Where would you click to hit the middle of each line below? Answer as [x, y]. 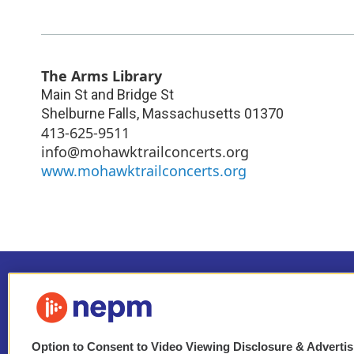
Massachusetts [192, 113]
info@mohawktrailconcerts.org [145, 151]
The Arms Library [102, 75]
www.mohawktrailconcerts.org [144, 170]
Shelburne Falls [89, 113]
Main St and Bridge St [107, 94]
